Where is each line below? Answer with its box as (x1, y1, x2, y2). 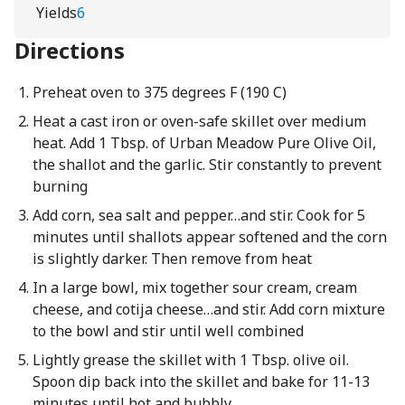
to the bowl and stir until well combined (32, 321, 304, 341)
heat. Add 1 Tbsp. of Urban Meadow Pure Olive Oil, (32, 133, 376, 153)
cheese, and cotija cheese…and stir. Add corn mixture (32, 299, 385, 319)
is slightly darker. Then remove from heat (32, 249, 312, 268)
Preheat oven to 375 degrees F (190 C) (32, 82, 287, 102)
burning (32, 176, 88, 196)
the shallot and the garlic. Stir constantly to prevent (32, 155, 381, 174)
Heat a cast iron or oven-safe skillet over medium (32, 111, 366, 131)
